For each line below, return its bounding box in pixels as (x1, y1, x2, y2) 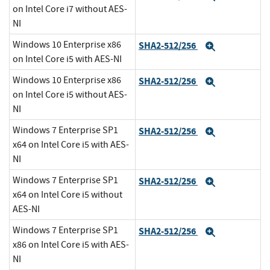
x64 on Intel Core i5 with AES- (13, 139, 129, 151)
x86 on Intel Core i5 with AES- (13, 239, 129, 251)
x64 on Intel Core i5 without (13, 189, 122, 201)
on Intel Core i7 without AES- (13, 3, 127, 16)
